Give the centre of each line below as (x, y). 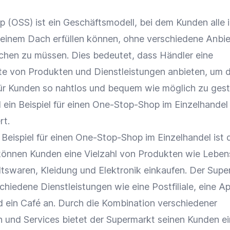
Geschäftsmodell (99, 22)
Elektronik (120, 170)
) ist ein (46, 22)
